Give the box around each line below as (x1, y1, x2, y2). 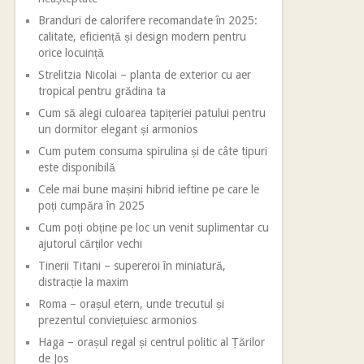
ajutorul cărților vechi (38, 237, 143, 250)
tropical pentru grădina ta (38, 84, 167, 97)
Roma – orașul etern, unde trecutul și (38, 297, 225, 310)
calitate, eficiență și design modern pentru (38, 30, 247, 43)
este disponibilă (38, 161, 116, 174)
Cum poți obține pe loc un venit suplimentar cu (38, 221, 270, 234)
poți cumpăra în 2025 (38, 199, 145, 212)
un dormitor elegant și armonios (38, 123, 198, 136)
